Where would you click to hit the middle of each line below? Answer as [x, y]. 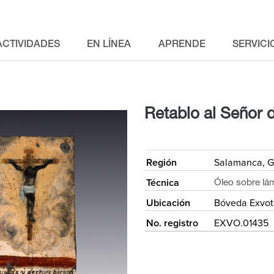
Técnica [163, 183]
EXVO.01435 [242, 223]
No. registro [172, 223]
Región [161, 163]
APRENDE [182, 45]
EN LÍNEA [109, 45]
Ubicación [168, 203]
